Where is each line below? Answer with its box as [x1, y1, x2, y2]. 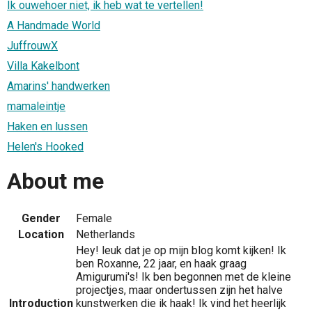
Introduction [9, 296, 73, 310]
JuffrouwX [7, 38, 58, 52]
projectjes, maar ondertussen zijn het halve [76, 283, 283, 297]
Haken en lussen [7, 119, 88, 133]
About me [7, 168, 104, 195]
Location [18, 227, 64, 241]
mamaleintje [7, 99, 65, 113]
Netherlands [76, 227, 135, 241]
